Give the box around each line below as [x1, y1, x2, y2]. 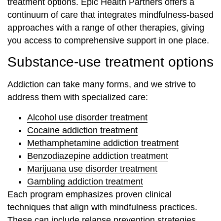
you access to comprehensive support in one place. [7, 36, 209, 46]
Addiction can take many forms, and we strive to [7, 79, 196, 90]
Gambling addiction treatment [27, 176, 143, 186]
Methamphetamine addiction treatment [27, 138, 179, 148]
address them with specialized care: [7, 92, 148, 103]
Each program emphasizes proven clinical [7, 189, 172, 199]
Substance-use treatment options [7, 54, 214, 70]
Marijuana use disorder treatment [27, 163, 157, 174]
